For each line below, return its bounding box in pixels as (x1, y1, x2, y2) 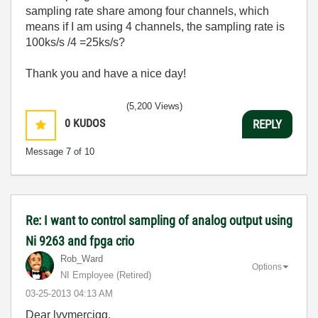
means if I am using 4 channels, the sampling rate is (26, 21, 285, 33)
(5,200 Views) (126, 101, 182, 111)
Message (26, 146, 66, 157)
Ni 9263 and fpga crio (26, 234, 134, 248)
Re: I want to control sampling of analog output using (26, 213, 292, 228)
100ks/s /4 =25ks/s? (26, 36, 125, 48)
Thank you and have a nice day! (26, 67, 186, 79)
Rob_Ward (60, 253, 103, 264)
